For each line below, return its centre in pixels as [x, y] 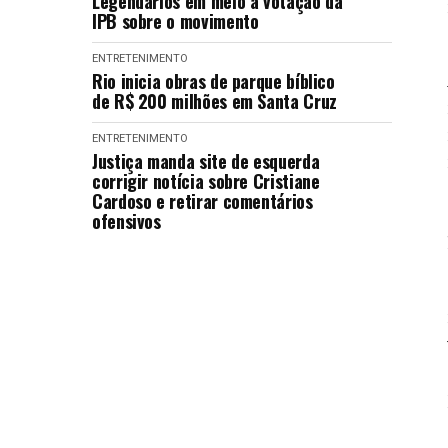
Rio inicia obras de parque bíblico [213, 81]
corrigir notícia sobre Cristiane [206, 181]
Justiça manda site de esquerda [206, 161]
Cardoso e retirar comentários [202, 201]
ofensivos [126, 221]
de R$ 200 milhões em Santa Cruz [214, 101]
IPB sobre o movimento [175, 21]
